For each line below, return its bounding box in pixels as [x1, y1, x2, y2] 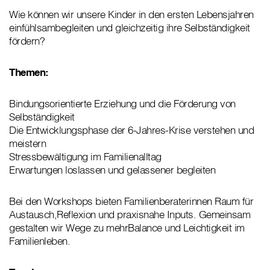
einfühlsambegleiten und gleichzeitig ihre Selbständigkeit [9, 21, 250, 34]
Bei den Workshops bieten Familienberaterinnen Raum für [9, 195, 253, 207]
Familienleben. [9, 234, 70, 247]
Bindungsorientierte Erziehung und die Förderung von [9, 97, 236, 110]
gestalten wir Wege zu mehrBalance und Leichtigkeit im [9, 221, 245, 234]
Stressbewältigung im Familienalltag [9, 150, 162, 163]
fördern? [9, 34, 45, 47]
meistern [9, 137, 46, 149]
